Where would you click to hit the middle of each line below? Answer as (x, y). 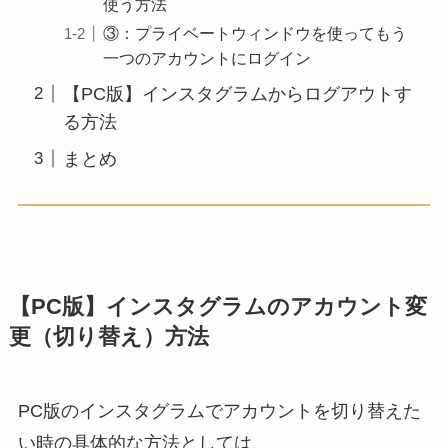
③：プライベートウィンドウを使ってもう (255, 32)
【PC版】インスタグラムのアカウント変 (217, 307)
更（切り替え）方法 (108, 337)
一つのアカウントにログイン (207, 57)
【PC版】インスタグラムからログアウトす (237, 93)
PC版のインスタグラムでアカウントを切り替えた (219, 411)
